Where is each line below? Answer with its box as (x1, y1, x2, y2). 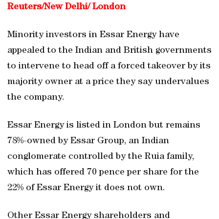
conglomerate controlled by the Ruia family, (7, 152, 194, 162)
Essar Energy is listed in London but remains (7, 121, 200, 131)
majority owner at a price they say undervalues (7, 77, 209, 87)
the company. (7, 93, 65, 103)
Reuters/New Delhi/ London (7, 2, 126, 12)
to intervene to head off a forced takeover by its (7, 62, 211, 71)
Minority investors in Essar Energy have (7, 30, 179, 40)
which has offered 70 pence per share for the (7, 168, 199, 177)
